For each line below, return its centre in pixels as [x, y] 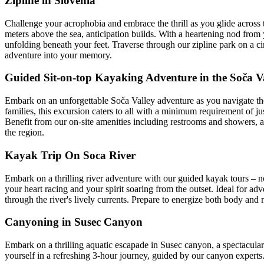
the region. [24, 133]
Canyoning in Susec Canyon [74, 222]
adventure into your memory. [58, 55]
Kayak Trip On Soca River [70, 155]
